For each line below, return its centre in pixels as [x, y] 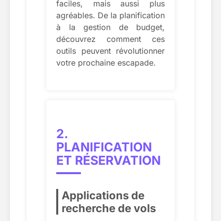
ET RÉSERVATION [109, 160]
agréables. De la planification [110, 15]
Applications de [103, 195]
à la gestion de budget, [110, 27]
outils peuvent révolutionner [110, 51]
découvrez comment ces [110, 39]
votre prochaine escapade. [106, 62]
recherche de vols [109, 208]
